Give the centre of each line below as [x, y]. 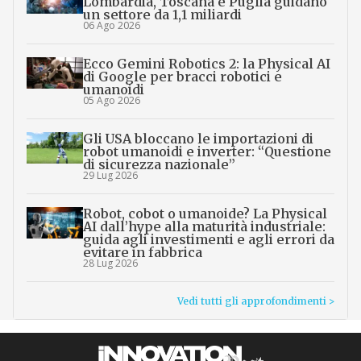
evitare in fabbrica [142, 252]
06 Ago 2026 [111, 25]
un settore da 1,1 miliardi [162, 14]
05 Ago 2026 [111, 100]
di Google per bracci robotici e [182, 76]
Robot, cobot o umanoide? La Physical [205, 213]
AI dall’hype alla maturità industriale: [204, 226]
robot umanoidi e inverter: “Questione [207, 151]
